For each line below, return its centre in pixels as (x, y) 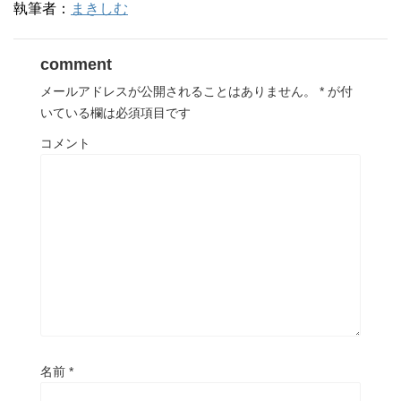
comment (76, 64)
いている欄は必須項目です (115, 112)
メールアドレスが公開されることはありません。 (178, 91)
